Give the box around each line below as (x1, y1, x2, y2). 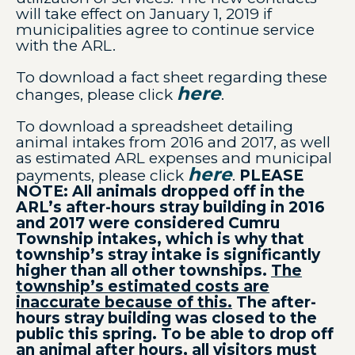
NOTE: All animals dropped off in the (16, 182, 306, 200)
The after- (232, 293, 317, 311)
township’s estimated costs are (16, 277, 270, 296)
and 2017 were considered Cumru (16, 214, 281, 232)
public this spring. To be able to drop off (16, 325, 334, 343)
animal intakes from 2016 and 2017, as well (16, 133, 331, 151)
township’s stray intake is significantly (16, 246, 321, 264)
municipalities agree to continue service (16, 21, 315, 39)
